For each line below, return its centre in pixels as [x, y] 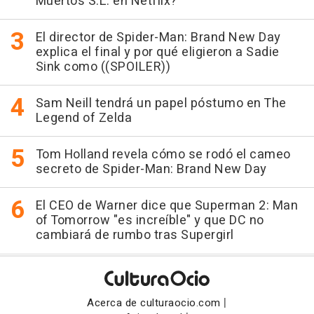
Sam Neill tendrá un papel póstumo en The [161, 103]
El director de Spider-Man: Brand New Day [158, 37]
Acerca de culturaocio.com [154, 302]
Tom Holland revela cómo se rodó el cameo [163, 154]
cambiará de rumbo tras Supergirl [135, 235]
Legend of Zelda [83, 118]
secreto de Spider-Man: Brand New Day [151, 169]
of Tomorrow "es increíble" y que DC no [150, 220]
